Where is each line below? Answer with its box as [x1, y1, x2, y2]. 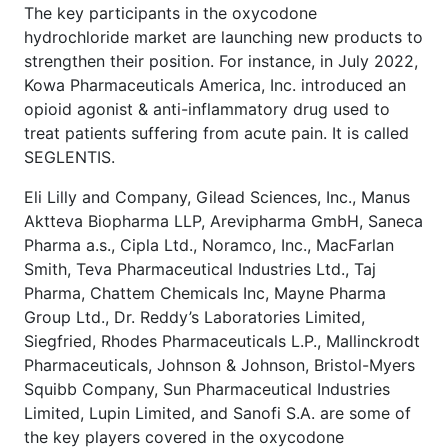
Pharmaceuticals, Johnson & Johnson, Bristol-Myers [24, 354, 415, 375]
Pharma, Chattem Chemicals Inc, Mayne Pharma [24, 282, 386, 303]
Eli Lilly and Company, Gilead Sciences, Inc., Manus [24, 186, 410, 207]
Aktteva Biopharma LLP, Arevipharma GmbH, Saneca [24, 210, 423, 231]
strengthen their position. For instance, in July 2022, [24, 50, 418, 71]
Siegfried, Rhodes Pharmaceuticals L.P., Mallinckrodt [24, 330, 420, 351]
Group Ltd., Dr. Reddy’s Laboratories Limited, [24, 306, 365, 327]
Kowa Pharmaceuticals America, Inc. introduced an [24, 74, 406, 95]
